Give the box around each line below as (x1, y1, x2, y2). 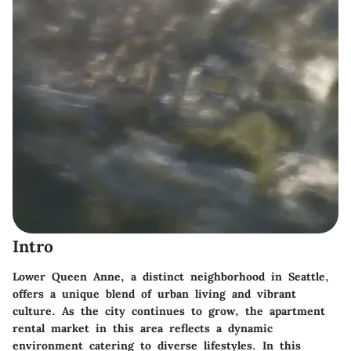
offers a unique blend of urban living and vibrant (13, 286, 296, 301)
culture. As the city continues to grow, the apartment (13, 303, 325, 318)
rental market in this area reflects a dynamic (13, 320, 273, 335)
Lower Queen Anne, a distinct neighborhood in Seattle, (13, 269, 329, 284)
